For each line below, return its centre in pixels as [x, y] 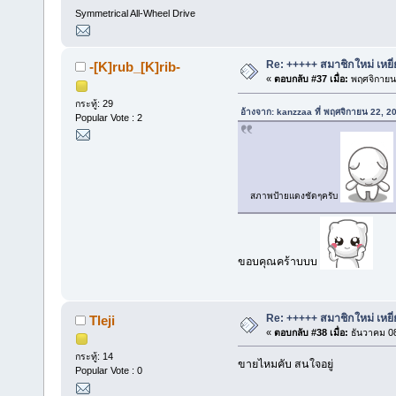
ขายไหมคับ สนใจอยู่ [285, 365]
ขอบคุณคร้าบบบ [278, 262]
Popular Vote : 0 [108, 371]
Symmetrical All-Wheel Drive [135, 14]
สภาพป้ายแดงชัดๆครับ [295, 196]
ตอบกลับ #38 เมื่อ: [311, 332]
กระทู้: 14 [94, 357]
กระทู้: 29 [94, 104]
